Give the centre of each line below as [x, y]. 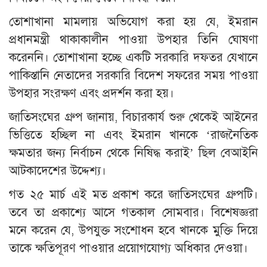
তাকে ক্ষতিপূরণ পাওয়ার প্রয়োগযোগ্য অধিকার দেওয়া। [128, 248]
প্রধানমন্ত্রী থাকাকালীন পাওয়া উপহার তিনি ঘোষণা [133, 39]
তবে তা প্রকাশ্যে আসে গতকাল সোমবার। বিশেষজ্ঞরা [133, 212]
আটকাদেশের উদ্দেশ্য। [58, 170]
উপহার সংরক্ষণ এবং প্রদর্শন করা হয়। [91, 93]
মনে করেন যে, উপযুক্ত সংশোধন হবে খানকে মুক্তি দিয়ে [133, 230]
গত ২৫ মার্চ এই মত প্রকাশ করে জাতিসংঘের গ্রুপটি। [133, 194]
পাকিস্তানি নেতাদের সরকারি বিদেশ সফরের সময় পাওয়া [133, 75]
